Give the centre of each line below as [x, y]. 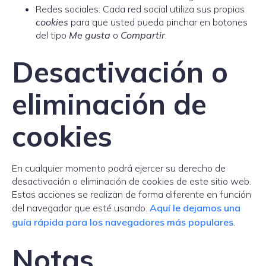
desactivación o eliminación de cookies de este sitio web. [132, 181]
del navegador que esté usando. [81, 208]
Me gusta [90, 35]
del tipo [52, 35]
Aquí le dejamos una [195, 208]
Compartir [143, 35]
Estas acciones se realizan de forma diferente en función [132, 194]
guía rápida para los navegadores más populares [123, 222]
